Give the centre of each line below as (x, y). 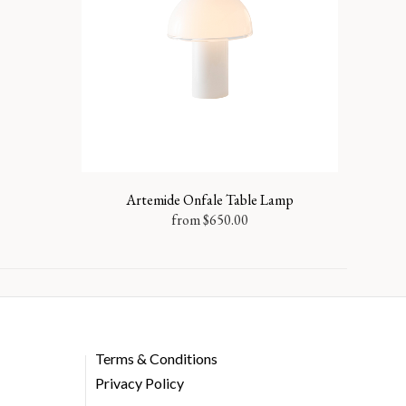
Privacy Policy (139, 383)
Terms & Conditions (156, 358)
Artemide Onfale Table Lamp (209, 200)
